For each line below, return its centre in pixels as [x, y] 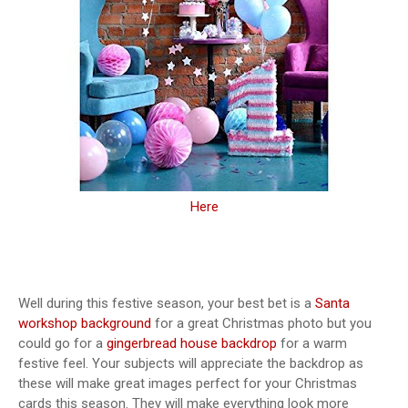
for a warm [314, 343]
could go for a [62, 343]
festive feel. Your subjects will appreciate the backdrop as [191, 363]
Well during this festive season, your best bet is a [167, 303]
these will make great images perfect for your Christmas [188, 383]
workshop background [85, 323]
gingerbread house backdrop [192, 343]
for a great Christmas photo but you [263, 323]
